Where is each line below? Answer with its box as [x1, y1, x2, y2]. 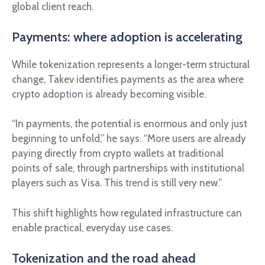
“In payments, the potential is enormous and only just [12, 118, 247, 130]
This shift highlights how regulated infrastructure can [12, 206, 242, 219]
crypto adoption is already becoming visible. [12, 88, 206, 100]
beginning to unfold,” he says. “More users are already [12, 132, 246, 145]
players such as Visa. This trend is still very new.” [12, 177, 222, 189]
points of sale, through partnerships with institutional [12, 162, 244, 174]
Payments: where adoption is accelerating [12, 29, 243, 45]
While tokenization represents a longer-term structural [12, 58, 250, 70]
